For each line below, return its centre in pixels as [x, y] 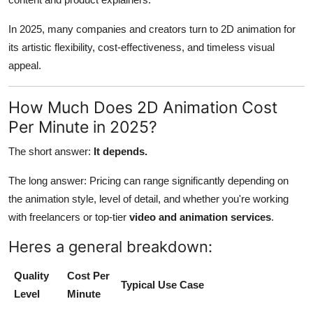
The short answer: [51, 152]
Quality [31, 276]
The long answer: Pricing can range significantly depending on [148, 181]
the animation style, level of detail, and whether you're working [148, 199]
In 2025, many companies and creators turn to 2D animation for [152, 29]
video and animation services [200, 217]
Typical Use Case [162, 285]
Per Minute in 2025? [83, 127]
